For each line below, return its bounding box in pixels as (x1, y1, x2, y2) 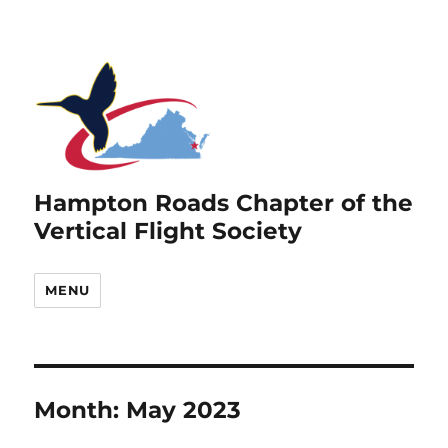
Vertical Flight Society (34, 217, 303, 246)
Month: (34, 396, 127, 425)
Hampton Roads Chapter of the (34, 189, 414, 218)
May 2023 (126, 396, 242, 425)
